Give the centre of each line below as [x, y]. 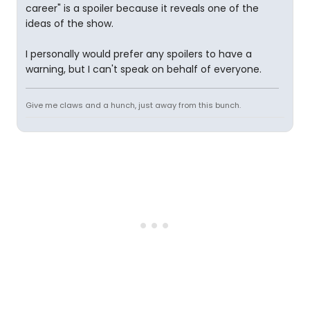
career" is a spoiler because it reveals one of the [142, 9]
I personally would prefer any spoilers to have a [139, 54]
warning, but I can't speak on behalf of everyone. [144, 70]
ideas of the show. [70, 24]
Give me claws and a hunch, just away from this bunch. [133, 106]
